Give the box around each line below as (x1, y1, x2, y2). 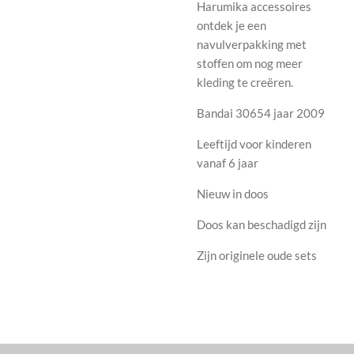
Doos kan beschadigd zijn (197, 217, 329, 232)
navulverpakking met (197, 36, 307, 51)
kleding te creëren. (197, 74, 293, 89)
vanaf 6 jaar (197, 155, 258, 170)
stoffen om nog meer (197, 55, 303, 70)
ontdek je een (197, 17, 266, 32)
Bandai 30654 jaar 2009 (197, 105, 325, 120)
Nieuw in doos (197, 186, 269, 201)
